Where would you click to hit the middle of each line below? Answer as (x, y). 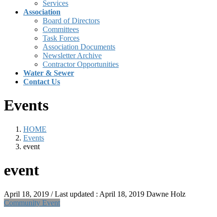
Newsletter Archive (72, 55)
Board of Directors (71, 21)
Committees (61, 29)
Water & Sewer (49, 73)
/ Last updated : (75, 194)
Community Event (32, 202)
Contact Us (42, 82)
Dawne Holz (166, 194)
